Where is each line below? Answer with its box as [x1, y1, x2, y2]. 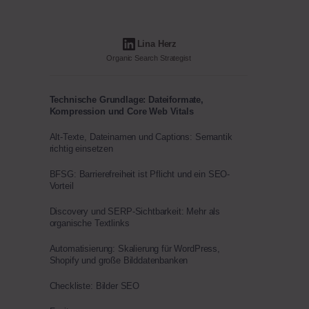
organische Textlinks [49, 218, 130, 228]
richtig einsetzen [49, 143, 113, 154]
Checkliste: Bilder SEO [49, 281, 140, 291]
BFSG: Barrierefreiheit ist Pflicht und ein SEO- [49, 169, 230, 179]
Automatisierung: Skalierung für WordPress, [49, 243, 220, 254]
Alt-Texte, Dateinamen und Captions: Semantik [49, 132, 232, 142]
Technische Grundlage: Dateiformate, [49, 94, 203, 105]
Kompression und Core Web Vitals [49, 106, 194, 117]
